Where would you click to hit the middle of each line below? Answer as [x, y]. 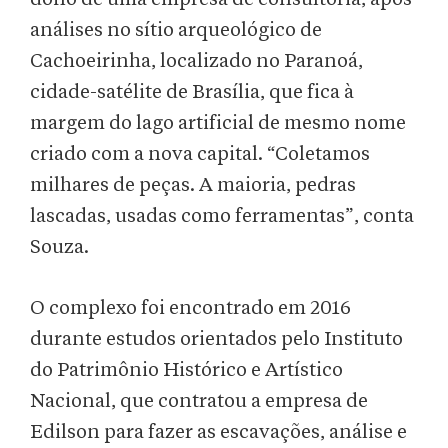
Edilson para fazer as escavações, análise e [218, 432]
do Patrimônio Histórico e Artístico [186, 370]
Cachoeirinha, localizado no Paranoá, [196, 61]
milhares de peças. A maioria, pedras [193, 185]
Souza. [59, 247]
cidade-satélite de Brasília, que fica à [192, 92]
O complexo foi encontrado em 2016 [190, 308]
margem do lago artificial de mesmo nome [218, 123]
